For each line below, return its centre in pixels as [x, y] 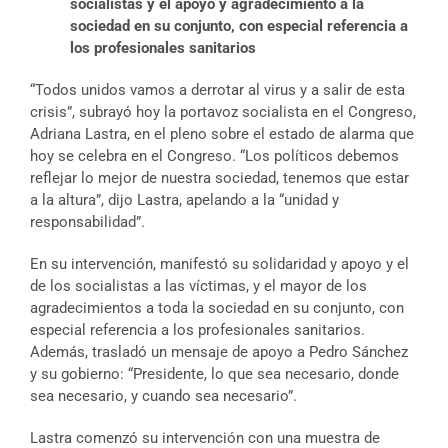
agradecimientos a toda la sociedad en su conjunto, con [217, 308]
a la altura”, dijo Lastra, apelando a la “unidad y [184, 200]
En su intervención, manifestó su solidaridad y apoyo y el [219, 264]
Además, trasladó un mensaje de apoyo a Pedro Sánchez [219, 352]
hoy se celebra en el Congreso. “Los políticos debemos [214, 156]
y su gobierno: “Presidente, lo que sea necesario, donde [214, 374]
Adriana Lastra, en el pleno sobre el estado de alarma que [222, 134]
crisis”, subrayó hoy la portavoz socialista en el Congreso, [223, 112]
